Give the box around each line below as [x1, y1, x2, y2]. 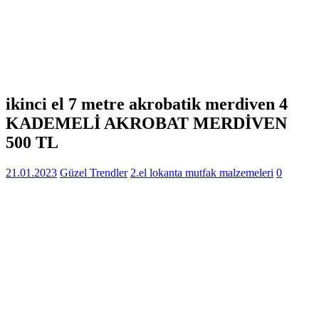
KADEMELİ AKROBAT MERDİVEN [6, 113, 287, 132]
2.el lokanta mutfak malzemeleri [130, 166, 273, 179]
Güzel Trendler [60, 166, 127, 179]
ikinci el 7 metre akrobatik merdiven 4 [6, 94, 288, 113]
